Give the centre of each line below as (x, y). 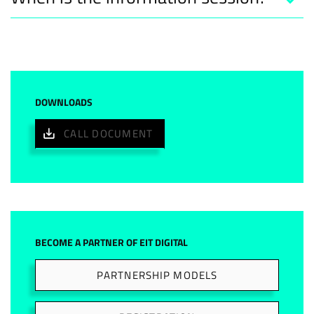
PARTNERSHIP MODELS (157, 275)
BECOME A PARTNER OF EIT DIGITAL (111, 242)
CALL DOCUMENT (109, 134)
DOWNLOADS (64, 102)
